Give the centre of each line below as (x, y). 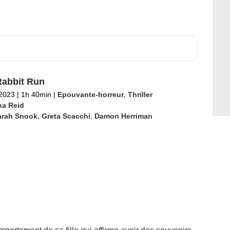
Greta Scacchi (66, 116)
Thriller (140, 94)
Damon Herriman (123, 116)
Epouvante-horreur (90, 94)
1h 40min (36, 94)
